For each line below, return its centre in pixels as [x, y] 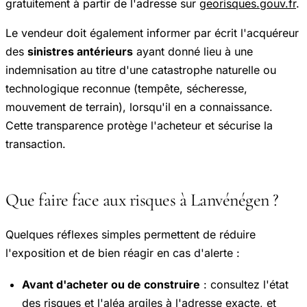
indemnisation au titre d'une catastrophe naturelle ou [141, 70]
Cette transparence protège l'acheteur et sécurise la [139, 126]
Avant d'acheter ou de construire [111, 285]
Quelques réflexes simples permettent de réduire [131, 235]
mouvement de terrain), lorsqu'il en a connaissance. [139, 107]
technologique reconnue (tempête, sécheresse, [126, 89]
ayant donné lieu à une [193, 52]
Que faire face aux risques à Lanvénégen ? [142, 199]
